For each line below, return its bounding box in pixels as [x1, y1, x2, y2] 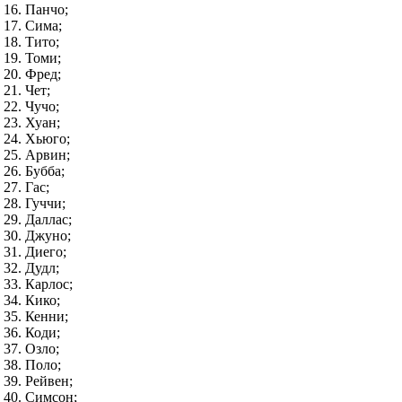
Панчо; [25, 2, 68, 17]
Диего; [25, 244, 66, 259]
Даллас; [25, 212, 72, 227]
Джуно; [25, 228, 71, 243]
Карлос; [25, 276, 73, 292]
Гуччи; [25, 196, 66, 211]
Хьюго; [25, 131, 70, 146]
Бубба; [25, 163, 65, 179]
